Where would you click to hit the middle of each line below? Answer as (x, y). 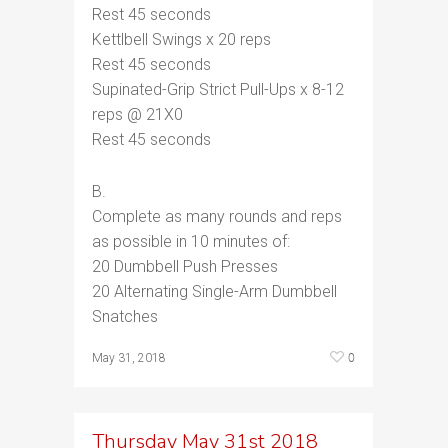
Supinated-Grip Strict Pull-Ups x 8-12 (218, 89)
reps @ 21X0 (137, 114)
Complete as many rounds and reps (217, 216)
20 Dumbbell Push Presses (185, 266)
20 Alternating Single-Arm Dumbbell (214, 291)
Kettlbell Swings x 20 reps (181, 39)
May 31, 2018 (129, 358)
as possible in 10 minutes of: (191, 241)
